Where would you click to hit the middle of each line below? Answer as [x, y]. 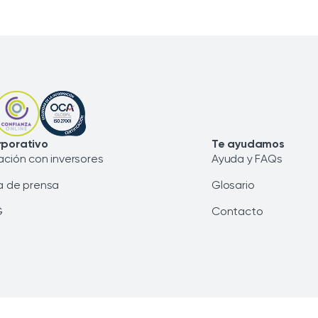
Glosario [233, 185]
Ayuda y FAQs [247, 159]
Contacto [237, 211]
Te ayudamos [248, 144]
